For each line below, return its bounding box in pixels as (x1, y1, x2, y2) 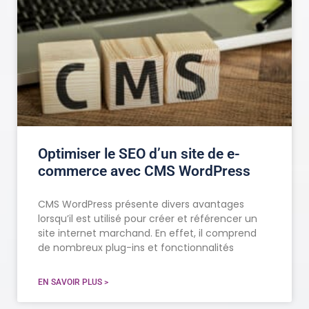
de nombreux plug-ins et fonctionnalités (38, 241, 234, 255)
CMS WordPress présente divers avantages (38, 197, 244, 212)
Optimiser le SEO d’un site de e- (38, 146, 240, 163)
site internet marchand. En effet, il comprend (38, 226, 257, 241)
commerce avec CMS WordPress (38, 163, 250, 180)
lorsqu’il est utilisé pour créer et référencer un (38, 212, 257, 226)
